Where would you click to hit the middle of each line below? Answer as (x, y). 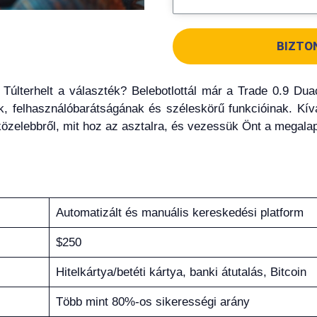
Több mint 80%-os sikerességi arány (152, 301)
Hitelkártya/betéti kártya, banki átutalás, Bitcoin (181, 272)
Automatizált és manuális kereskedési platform (179, 212)
